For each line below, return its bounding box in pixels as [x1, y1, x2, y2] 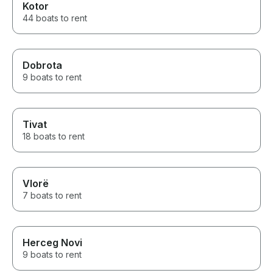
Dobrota [23, 59, 62, 72]
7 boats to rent [23, 190, 82, 201]
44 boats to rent [23, 13, 87, 24]
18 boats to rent [23, 131, 85, 142]
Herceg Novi [23, 236, 82, 249]
